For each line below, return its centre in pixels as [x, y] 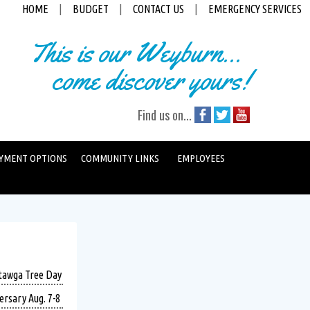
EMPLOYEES [201, 158]
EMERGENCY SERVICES [255, 9]
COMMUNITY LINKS [120, 158]
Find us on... [166, 115]
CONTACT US [158, 9]
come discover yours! [140, 80]
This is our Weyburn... [135, 52]
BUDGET [91, 9]
